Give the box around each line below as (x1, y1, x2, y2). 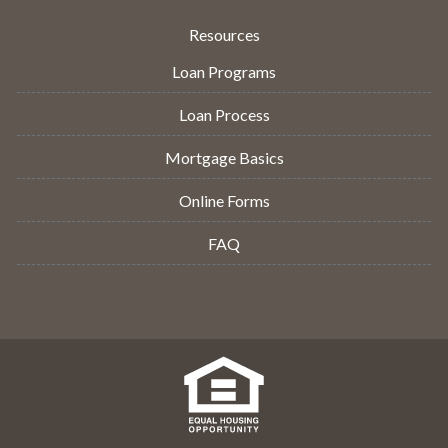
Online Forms (178, 191, 270, 211)
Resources (188, 25, 260, 45)
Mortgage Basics (164, 148, 284, 168)
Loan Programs (172, 62, 276, 82)
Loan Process (178, 105, 270, 125)
